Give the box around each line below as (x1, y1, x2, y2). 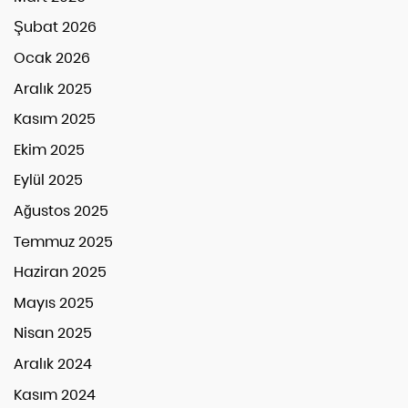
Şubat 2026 (14, 16, 97, 38)
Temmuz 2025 (14, 230, 113, 252)
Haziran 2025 (14, 261, 107, 283)
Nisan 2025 (14, 322, 92, 344)
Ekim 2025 (14, 138, 85, 160)
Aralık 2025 (14, 77, 92, 99)
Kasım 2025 (14, 108, 96, 130)
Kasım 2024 (14, 383, 96, 405)
